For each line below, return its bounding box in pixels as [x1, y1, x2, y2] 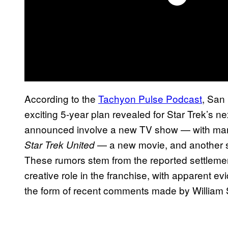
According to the [24, 91, 98, 105]
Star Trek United [24, 137, 95, 151]
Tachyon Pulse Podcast [98, 91, 202, 105]
